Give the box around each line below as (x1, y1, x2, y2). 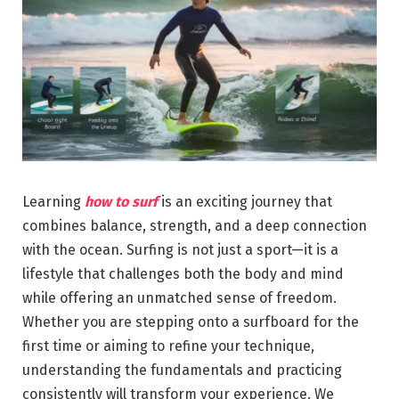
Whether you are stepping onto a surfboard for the (22, 313, 359, 330)
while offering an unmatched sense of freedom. (22, 289, 337, 306)
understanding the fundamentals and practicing (22, 361, 342, 379)
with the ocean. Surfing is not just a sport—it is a (22, 240, 338, 258)
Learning (22, 192, 81, 210)
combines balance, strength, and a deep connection (22, 216, 367, 234)
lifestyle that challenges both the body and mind (22, 265, 344, 282)
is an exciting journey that (158, 192, 332, 210)
